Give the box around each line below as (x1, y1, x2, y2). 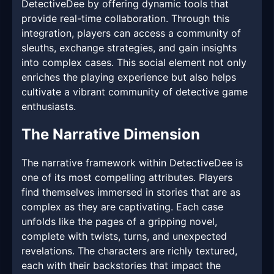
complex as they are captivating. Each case (21, 201, 223, 213)
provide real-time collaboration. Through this (21, 12, 229, 25)
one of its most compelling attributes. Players (21, 171, 232, 184)
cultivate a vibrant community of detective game (21, 86, 248, 98)
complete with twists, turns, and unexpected (21, 230, 227, 243)
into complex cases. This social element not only (21, 56, 246, 69)
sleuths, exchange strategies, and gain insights (21, 42, 237, 54)
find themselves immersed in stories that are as (21, 186, 240, 199)
